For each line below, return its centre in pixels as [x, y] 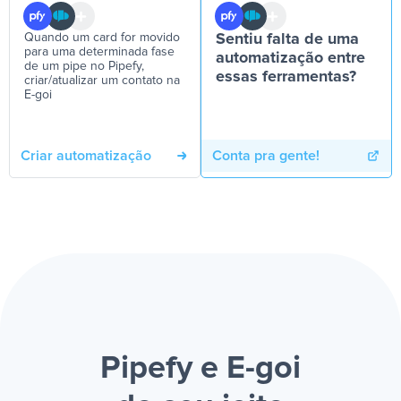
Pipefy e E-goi [200, 369]
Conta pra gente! [266, 156]
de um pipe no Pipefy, [84, 66]
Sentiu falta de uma [287, 39]
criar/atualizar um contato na [102, 81]
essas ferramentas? [286, 77]
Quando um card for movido [102, 38]
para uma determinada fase [99, 52]
